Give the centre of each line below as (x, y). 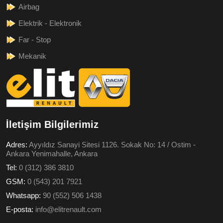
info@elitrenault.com (68, 209)
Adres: (17, 144)
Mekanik (32, 56)
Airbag (29, 6)
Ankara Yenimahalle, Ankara (52, 153)
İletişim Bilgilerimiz (52, 124)
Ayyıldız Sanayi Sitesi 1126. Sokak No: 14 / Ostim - (112, 144)
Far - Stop (35, 39)
